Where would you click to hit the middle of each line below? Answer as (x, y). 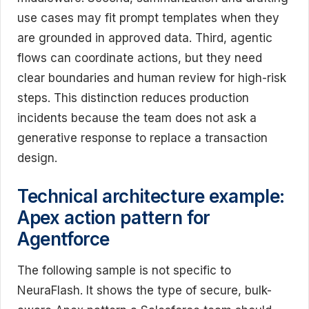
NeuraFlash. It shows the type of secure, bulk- (144, 290)
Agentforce (64, 239)
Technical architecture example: (151, 196)
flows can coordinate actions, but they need (140, 58)
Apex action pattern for (114, 218)
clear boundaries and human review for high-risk (152, 78)
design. (37, 158)
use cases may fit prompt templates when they (148, 18)
